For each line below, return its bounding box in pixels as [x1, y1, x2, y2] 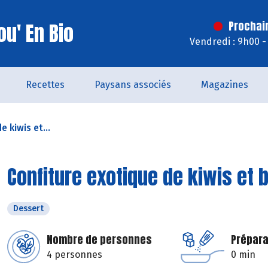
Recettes [25, 79, 65, 90]
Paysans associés [94, 79, 171, 90]
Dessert [13, 203, 44, 214]
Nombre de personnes [47, 232, 152, 248]
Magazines [200, 79, 248, 90]
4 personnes [47, 249, 102, 260]
